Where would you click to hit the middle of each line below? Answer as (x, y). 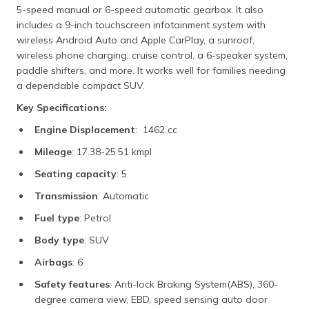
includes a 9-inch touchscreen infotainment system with (141, 24)
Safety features (72, 284)
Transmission (66, 196)
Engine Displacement (85, 129)
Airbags (53, 262)
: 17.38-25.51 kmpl (112, 151)
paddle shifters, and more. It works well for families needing (151, 70)
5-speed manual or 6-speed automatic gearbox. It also (140, 9)
